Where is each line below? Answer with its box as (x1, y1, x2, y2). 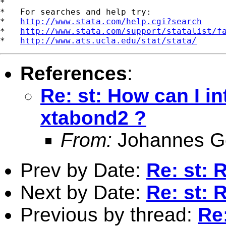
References (20, 62, 127, 84)
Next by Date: (20, 181, 146, 203)
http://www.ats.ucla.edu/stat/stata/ (20, 35, 197, 45)
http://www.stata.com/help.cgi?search (20, 16, 202, 26)
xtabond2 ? (40, 106, 146, 129)
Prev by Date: (20, 159, 146, 181)
